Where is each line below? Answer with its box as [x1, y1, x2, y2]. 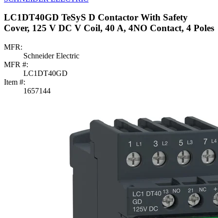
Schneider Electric [23, 51, 79, 60]
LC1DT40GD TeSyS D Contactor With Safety [4, 12, 188, 23]
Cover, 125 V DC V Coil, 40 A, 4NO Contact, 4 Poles [4, 23, 214, 34]
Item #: [4, 77, 25, 86]
